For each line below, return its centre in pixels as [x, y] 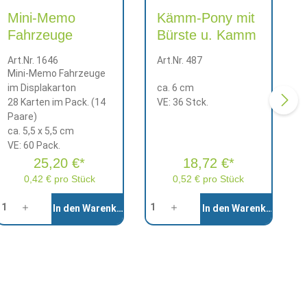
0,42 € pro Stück [59, 179]
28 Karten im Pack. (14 [57, 102]
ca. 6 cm [175, 88]
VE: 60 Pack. [34, 145]
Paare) [23, 116]
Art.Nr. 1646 [33, 60]
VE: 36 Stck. [182, 102]
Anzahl [158, 200]
